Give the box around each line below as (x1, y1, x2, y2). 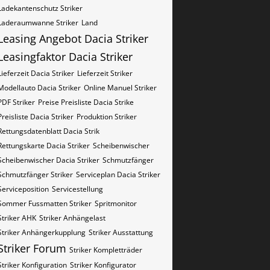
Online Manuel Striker (84, 83, 157, 93)
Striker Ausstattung (89, 227, 153, 237)
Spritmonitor (95, 198, 137, 209)
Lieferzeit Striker (77, 68, 133, 78)
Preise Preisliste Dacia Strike (38, 97, 134, 107)
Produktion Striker (77, 111, 137, 122)
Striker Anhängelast (39, 213, 105, 223)
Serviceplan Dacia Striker (76, 169, 160, 180)
